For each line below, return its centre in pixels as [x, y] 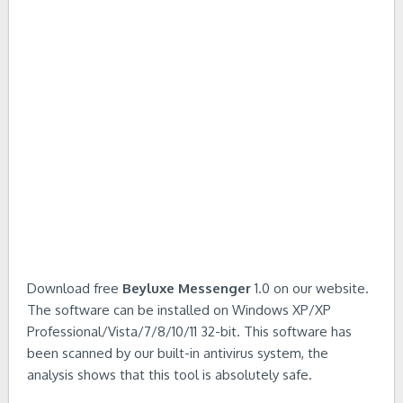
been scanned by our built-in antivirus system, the [178, 353]
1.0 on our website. [310, 288]
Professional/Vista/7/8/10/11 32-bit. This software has [189, 331]
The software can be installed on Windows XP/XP [179, 310]
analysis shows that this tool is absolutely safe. [170, 375]
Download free [75, 288]
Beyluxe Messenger [187, 288]
